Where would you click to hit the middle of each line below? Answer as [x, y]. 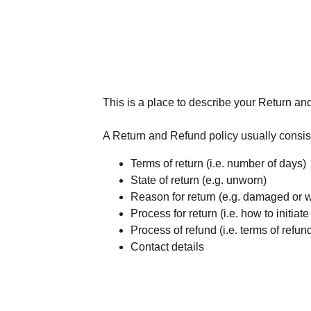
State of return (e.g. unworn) [199, 180]
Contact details [167, 247]
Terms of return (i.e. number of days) [218, 163]
